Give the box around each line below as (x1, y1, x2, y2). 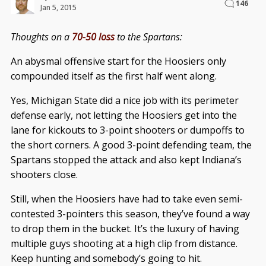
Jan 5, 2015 (40, 2, 77, 12)
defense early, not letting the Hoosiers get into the (10, 108, 237, 122)
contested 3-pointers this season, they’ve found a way (10, 207, 250, 220)
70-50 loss (71, 30, 115, 43)
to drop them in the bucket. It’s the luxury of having (10, 221, 239, 235)
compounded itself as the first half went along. (10, 69, 217, 83)
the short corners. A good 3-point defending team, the (10, 138, 252, 151)
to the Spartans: (114, 30, 182, 43)
